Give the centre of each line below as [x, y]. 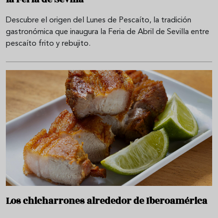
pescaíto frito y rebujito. [48, 44]
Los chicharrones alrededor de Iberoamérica [107, 201]
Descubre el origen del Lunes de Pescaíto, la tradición [99, 20]
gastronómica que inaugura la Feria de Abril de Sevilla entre [108, 32]
